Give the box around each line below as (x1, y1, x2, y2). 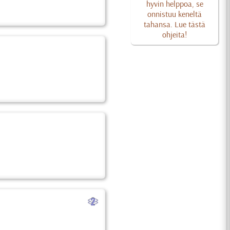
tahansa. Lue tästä (144, 19, 206, 29)
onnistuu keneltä (147, 9, 202, 19)
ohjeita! (162, 29, 187, 40)
